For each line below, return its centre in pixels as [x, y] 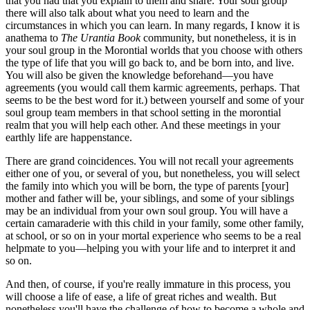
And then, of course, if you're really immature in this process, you [148, 284]
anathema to [33, 37]
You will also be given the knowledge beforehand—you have [139, 75]
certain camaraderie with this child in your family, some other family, [155, 223]
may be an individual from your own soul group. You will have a [147, 210]
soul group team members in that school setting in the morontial [143, 112]
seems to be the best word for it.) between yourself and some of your [155, 100]
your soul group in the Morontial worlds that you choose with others [154, 50]
